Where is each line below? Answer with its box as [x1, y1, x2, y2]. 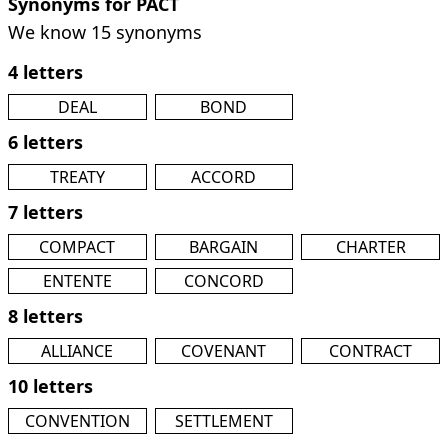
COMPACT [39, 236, 116, 258]
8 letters [8, 304, 83, 328]
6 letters [8, 130, 83, 154]
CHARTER [335, 236, 406, 258]
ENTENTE [42, 270, 112, 292]
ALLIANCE [41, 340, 114, 362]
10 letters [8, 374, 93, 398]
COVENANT [181, 340, 267, 362]
